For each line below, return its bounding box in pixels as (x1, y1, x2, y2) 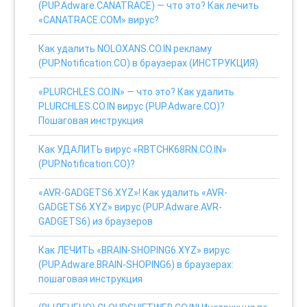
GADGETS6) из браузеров (38, 214, 153, 228)
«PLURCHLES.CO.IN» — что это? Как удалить (38, 85, 235, 98)
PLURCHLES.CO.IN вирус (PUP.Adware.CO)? (38, 99, 225, 112)
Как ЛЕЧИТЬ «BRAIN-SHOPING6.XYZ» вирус (38, 243, 230, 256)
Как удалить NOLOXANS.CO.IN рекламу (38, 42, 212, 55)
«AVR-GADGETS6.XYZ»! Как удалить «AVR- (38, 186, 228, 199)
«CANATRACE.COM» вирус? (38, 13, 160, 26)
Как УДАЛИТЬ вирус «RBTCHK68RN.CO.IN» (38, 143, 228, 156)
